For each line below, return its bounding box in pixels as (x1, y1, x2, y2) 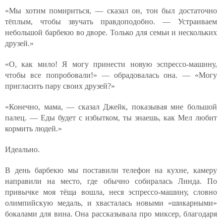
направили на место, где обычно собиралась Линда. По (5, 177, 217, 185)
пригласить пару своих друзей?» (5, 82, 115, 90)
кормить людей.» (5, 124, 62, 133)
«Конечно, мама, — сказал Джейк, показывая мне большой (5, 103, 217, 111)
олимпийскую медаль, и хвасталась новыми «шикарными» (5, 199, 217, 207)
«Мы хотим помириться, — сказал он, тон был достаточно (5, 6, 217, 15)
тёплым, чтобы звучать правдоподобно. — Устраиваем (5, 17, 217, 26)
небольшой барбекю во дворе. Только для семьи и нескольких (5, 28, 217, 37)
